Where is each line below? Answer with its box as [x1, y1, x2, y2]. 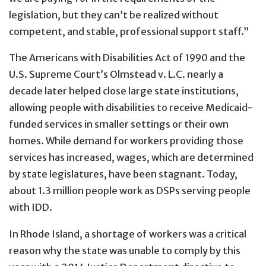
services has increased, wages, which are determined [9, 151, 254, 164]
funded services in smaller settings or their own [9, 118, 229, 131]
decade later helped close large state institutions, [9, 85, 239, 97]
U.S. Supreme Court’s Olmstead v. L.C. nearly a [9, 68, 223, 81]
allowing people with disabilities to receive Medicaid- [9, 102, 253, 114]
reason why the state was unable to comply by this [9, 244, 240, 256]
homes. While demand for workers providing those [9, 135, 243, 147]
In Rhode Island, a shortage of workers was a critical [9, 227, 246, 240]
